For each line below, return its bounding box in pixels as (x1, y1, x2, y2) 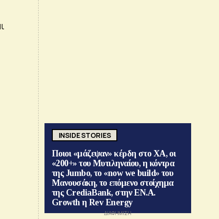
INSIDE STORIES (58, 130, 111, 140)
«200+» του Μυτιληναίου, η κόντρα (52, 158, 175, 169)
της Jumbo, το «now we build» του (52, 168, 174, 178)
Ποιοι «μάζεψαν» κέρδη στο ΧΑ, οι (52, 149, 176, 159)
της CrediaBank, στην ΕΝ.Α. (52, 188, 155, 198)
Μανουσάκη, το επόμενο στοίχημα (52, 178, 174, 188)
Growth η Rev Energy (52, 197, 133, 208)
